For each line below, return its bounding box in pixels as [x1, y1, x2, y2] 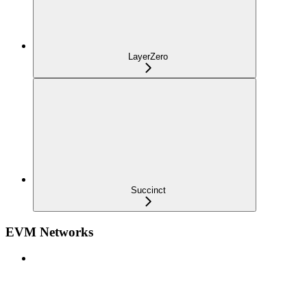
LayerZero [128, 51, 168, 62]
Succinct [130, 184, 166, 195]
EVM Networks [5, 224, 93, 239]
